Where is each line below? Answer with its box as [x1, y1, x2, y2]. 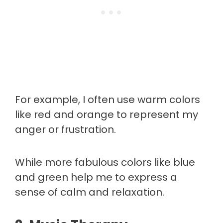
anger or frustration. [15, 122, 116, 136]
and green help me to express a [15, 170, 177, 184]
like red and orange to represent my [15, 108, 198, 121]
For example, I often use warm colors [15, 93, 200, 107]
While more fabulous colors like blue [15, 155, 195, 169]
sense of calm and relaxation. [15, 185, 164, 199]
